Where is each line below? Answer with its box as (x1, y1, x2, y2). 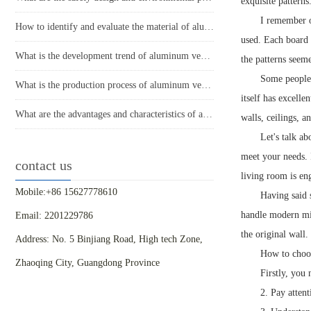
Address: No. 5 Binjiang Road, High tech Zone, (15, 234, 203, 245)
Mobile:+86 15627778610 (15, 187, 117, 198)
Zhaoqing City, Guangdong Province (15, 258, 160, 269)
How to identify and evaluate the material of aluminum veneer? (204, 22, 214, 33)
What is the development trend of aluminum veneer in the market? (201, 51, 210, 62)
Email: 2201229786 (15, 210, 93, 221)
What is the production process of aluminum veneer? (201, 80, 211, 91)
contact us (15, 158, 72, 174)
